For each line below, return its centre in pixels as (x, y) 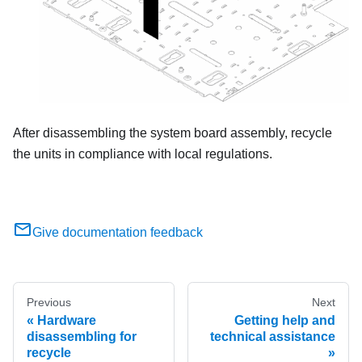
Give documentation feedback (118, 233)
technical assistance (273, 337)
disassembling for (82, 337)
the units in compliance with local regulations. (143, 154)
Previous (49, 303)
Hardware (67, 321)
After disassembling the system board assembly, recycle (173, 133)
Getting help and (285, 321)
